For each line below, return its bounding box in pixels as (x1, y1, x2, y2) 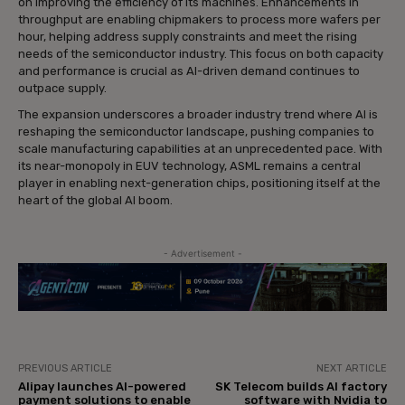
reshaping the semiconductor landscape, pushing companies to (18, 124, 374, 138)
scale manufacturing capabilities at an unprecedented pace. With (18, 141, 382, 155)
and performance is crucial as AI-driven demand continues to (18, 63, 360, 78)
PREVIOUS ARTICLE (18, 362, 112, 374)
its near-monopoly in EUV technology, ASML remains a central (18, 158, 361, 173)
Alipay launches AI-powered (18, 379, 186, 393)
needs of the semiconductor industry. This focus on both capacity (18, 46, 383, 61)
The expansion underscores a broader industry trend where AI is (18, 107, 378, 121)
